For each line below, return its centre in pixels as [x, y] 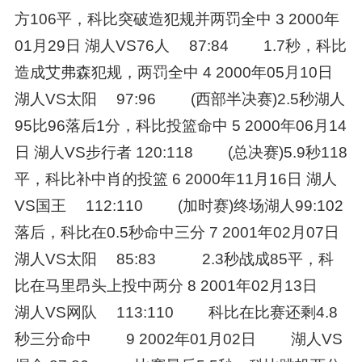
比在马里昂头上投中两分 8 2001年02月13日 [173, 285]
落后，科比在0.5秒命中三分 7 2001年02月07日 [177, 232]
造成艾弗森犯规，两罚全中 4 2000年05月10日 [173, 72]
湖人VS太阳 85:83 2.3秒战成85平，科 [174, 259]
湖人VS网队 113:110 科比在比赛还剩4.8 [176, 312]
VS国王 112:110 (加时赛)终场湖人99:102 [179, 205]
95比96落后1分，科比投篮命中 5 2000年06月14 [180, 125]
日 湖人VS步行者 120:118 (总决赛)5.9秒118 [181, 152]
